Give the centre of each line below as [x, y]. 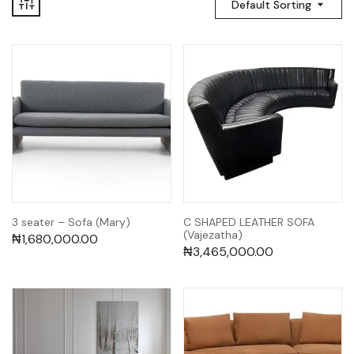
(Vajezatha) [213, 235]
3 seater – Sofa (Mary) [71, 222]
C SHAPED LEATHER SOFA [249, 222]
